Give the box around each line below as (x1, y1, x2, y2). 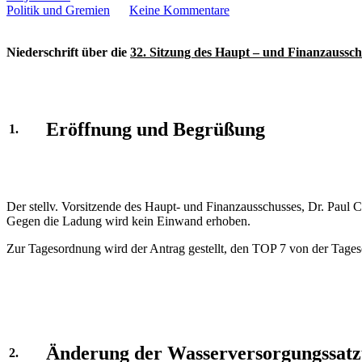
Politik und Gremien (6, 3, 110, 17)
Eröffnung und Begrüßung (46, 118, 265, 140)
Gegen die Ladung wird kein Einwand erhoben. (6, 214, 250, 228)
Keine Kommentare (129, 3, 229, 17)
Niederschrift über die (6, 45, 130, 59)
